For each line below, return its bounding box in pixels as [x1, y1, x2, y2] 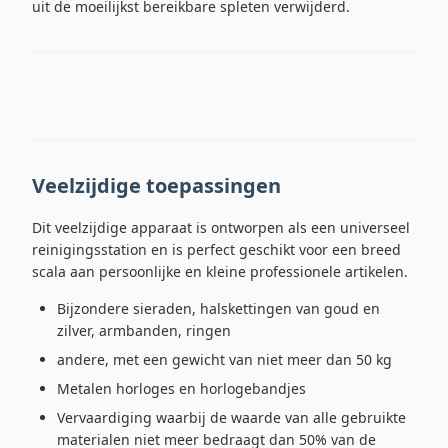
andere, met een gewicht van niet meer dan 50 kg [57, 350, 392, 369]
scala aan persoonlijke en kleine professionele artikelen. [32, 262, 408, 281]
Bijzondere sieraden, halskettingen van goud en [57, 299, 380, 318]
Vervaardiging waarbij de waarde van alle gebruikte [57, 408, 406, 427]
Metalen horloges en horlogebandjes [57, 379, 306, 398]
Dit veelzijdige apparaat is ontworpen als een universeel [32, 218, 410, 237]
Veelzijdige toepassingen [32, 172, 281, 199]
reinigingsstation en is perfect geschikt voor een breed [32, 240, 401, 259]
